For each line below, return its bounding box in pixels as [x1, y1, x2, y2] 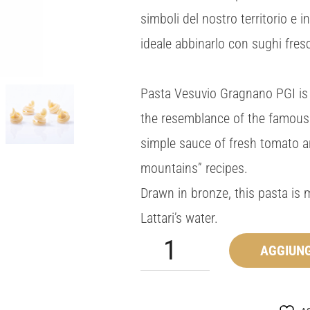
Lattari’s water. [140, 210, 218, 227]
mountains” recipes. [140, 160, 248, 177]
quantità [140, 251, 172, 264]
